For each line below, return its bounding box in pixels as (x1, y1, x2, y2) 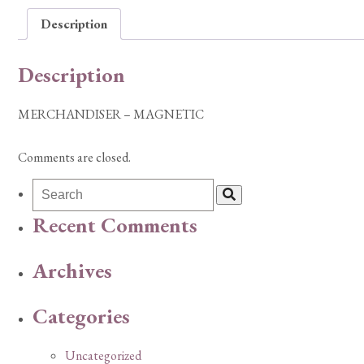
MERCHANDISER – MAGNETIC (18, 106, 204, 123)
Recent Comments (32, 211, 197, 240)
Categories (32, 301, 130, 330)
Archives (32, 257, 112, 285)
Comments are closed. (18, 149, 131, 167)
